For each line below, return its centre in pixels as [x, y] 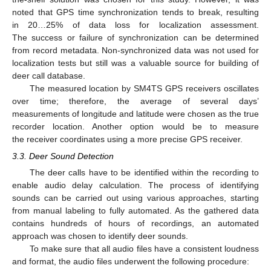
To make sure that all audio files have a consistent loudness [144, 249]
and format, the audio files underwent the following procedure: [131, 262]
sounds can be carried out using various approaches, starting [135, 198]
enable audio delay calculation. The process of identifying [135, 185]
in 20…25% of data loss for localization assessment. [135, 25]
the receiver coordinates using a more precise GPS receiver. [127, 139]
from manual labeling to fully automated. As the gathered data [135, 211]
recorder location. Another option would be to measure [135, 127]
